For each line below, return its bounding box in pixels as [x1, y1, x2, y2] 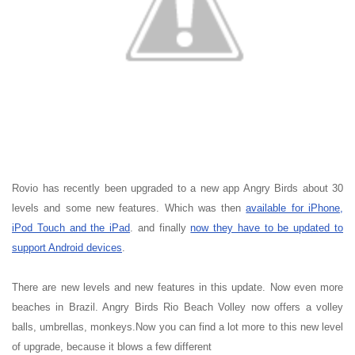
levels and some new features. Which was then [12, 202, 246, 214]
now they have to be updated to [190, 222, 344, 234]
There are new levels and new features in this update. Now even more [12, 281, 343, 293]
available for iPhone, [246, 202, 344, 214]
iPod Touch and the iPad [12, 222, 131, 234]
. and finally [130, 222, 191, 234]
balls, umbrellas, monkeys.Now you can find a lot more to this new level [12, 321, 343, 333]
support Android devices [12, 242, 122, 254]
